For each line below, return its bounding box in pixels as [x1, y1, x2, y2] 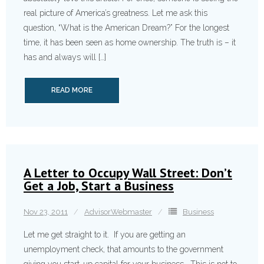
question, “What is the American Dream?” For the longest [24, 23, 229, 32]
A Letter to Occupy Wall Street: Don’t [24, 164, 232, 181]
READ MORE [51, 86, 93, 94]
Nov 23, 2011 [24, 207, 68, 216]
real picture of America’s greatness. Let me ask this [24, 8, 207, 18]
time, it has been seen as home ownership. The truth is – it [24, 38, 236, 47]
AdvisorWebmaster [84, 207, 152, 216]
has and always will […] [24, 52, 106, 62]
